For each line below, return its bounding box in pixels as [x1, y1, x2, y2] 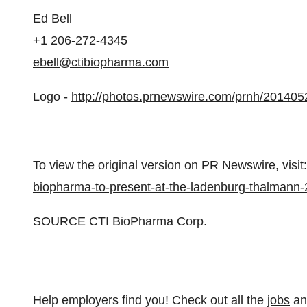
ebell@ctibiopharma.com [33, 56, 169, 69]
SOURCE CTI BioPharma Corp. [33, 214, 207, 228]
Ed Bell [33, 12, 72, 25]
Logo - [33, 90, 71, 103]
